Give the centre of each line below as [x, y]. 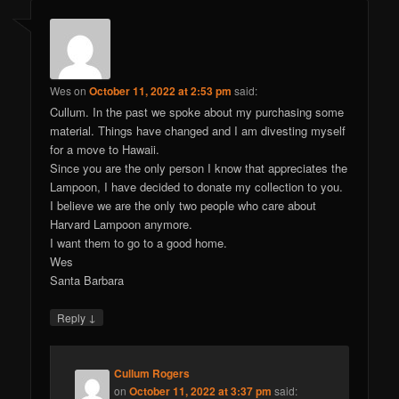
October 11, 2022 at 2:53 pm [161, 91]
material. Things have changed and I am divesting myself [198, 131]
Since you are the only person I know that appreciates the [199, 168]
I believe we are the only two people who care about [183, 206]
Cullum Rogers [152, 374]
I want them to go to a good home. [139, 243]
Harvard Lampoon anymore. [122, 224]
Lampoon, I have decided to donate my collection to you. [197, 187]
